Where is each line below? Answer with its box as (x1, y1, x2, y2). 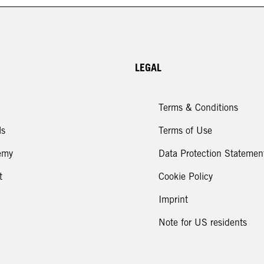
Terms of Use (159, 124, 212, 136)
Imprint (159, 193, 188, 205)
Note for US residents (159, 216, 247, 228)
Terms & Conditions (159, 101, 238, 113)
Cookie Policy (159, 170, 213, 182)
